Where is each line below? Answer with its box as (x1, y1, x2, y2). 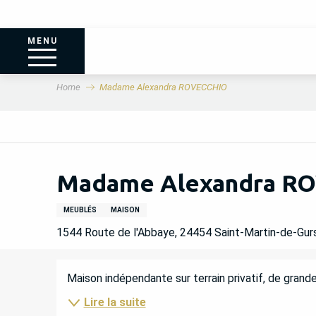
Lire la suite (83, 296, 146, 309)
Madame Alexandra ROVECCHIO (99, 81, 227, 92)
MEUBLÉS (63, 205, 97, 214)
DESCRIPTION (56, 262, 243, 295)
